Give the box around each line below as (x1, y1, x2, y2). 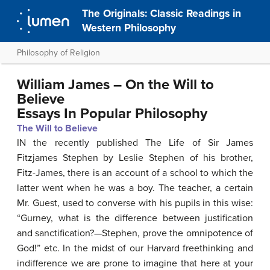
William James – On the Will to (17, 76, 214, 93)
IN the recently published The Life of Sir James (17, 137, 253, 149)
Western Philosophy (82, 22, 177, 34)
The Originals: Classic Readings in (82, 7, 242, 20)
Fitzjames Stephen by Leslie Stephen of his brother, (17, 152, 253, 164)
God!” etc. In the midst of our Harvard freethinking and (17, 242, 253, 254)
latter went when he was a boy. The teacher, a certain (17, 182, 253, 194)
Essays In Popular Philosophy (17, 105, 207, 122)
